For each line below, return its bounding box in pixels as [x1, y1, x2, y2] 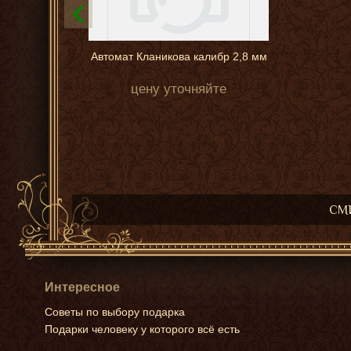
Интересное [45, 280, 120, 295]
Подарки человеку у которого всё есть [45, 323, 240, 336]
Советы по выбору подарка [45, 306, 185, 319]
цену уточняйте [131, 81, 226, 96]
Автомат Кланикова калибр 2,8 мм [90, 49, 267, 63]
